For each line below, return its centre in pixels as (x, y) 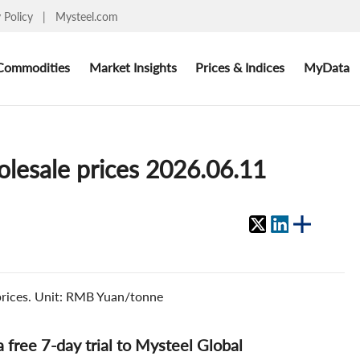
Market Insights (133, 67)
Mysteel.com (87, 16)
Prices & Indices (240, 67)
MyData (326, 67)
